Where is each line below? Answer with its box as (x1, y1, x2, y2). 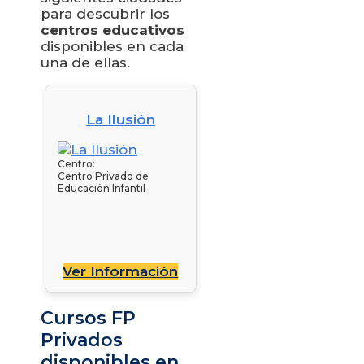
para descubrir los (41, 6, 170, 22)
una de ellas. (41, 54, 130, 71)
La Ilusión (85, 111, 155, 128)
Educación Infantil (58, 182, 145, 194)
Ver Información (63, 263, 179, 279)
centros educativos (41, 22, 184, 38)
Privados (41, 329, 123, 352)
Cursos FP (41, 307, 136, 330)
